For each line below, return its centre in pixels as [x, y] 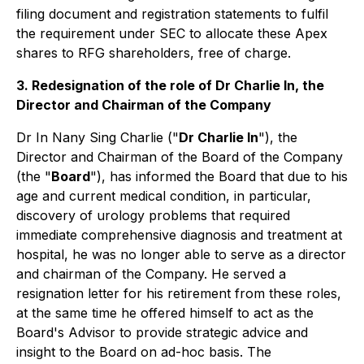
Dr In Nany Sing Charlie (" [97, 137]
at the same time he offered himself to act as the [165, 313]
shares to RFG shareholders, [107, 53]
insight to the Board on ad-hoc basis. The [144, 352]
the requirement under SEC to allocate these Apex [172, 33]
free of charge [243, 53]
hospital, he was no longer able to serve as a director [181, 254]
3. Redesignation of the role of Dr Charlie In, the [170, 85]
